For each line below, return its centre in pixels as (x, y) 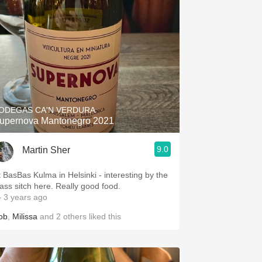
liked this (104, 216)
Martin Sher (46, 150)
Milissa (25, 216)
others (75, 216)
